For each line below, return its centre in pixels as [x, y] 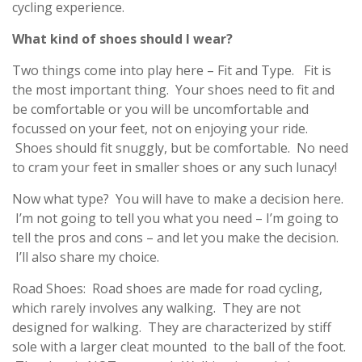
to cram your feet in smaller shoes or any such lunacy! [175, 167]
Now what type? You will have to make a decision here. [178, 199]
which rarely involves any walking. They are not [156, 308]
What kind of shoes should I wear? [122, 39]
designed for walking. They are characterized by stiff [172, 327]
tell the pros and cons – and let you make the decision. [175, 238]
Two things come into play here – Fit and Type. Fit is [172, 70]
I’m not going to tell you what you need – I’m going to [175, 218]
